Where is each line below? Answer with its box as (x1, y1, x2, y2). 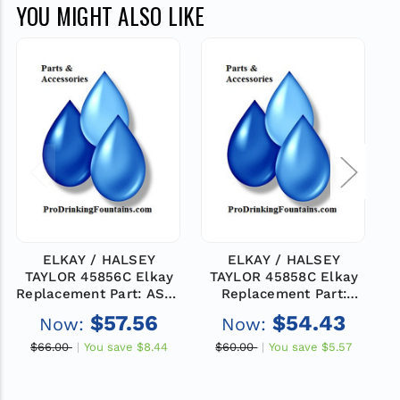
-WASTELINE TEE (39, 302, 159, 319)
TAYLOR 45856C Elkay (24, 268, 174, 285)
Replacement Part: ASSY (16, 285, 182, 302)
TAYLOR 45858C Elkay (209, 268, 359, 285)
